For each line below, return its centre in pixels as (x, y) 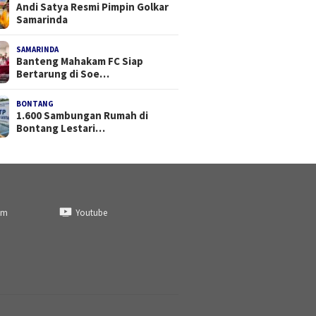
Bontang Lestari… (61, 128)
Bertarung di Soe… (63, 74)
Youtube (91, 212)
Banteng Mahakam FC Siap (80, 61)
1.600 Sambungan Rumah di (83, 116)
